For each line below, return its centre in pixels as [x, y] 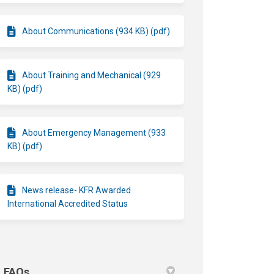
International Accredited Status [68, 203]
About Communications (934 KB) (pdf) [96, 31]
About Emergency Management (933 [94, 132]
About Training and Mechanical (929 [92, 75]
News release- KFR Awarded [77, 190]
